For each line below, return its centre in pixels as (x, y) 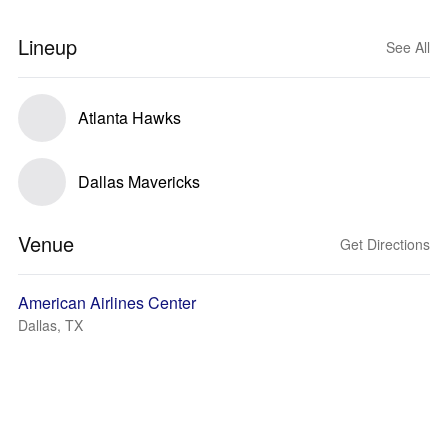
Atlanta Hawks (129, 117)
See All (408, 47)
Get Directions (385, 244)
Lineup (47, 46)
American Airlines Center (107, 302)
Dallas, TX (50, 325)
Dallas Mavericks (139, 181)
